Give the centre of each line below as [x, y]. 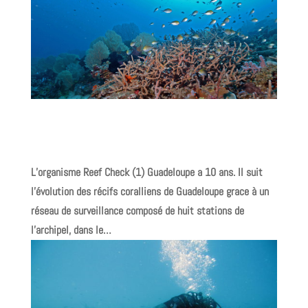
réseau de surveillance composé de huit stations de [137, 211]
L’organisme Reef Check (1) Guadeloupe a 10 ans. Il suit [146, 172]
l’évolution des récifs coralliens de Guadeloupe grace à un [150, 191]
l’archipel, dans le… [71, 230]
